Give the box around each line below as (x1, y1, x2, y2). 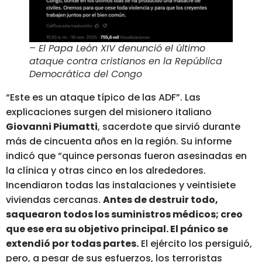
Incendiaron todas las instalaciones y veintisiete (6, 178, 236, 192)
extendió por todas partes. (6, 236, 139, 250)
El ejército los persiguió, (139, 236, 252, 250)
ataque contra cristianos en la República (29, 54, 222, 68)
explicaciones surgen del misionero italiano (6, 105, 212, 119)
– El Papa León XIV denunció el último (29, 41, 205, 55)
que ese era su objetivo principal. (6, 222, 168, 236)
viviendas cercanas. (6, 192, 103, 206)
